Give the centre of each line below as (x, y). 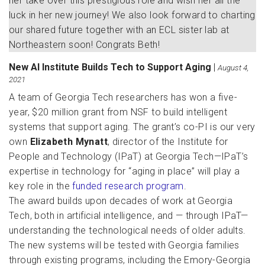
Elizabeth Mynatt (69, 142)
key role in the (41, 186)
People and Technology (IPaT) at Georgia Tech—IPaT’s (129, 156)
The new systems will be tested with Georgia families (124, 245)
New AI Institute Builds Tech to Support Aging (111, 67)
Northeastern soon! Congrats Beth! (85, 45)
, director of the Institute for (168, 142)
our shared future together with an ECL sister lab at (119, 30)
